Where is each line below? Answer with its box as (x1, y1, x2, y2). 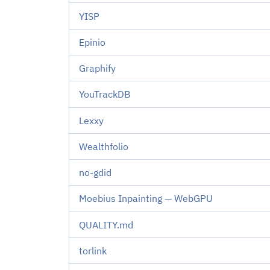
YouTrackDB (79, 88, 130, 101)
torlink (79, 244, 107, 257)
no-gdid (79, 166, 111, 179)
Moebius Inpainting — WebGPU (79, 192, 213, 205)
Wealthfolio (79, 140, 128, 152)
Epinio (79, 36, 105, 48)
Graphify (79, 62, 116, 75)
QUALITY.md (79, 218, 133, 231)
